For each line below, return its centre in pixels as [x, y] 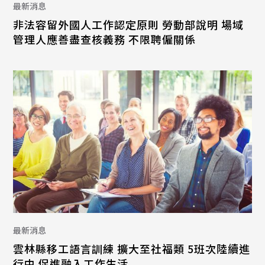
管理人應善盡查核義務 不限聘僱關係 [105, 39]
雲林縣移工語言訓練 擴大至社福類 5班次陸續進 [132, 249]
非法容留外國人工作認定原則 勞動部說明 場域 [129, 24]
